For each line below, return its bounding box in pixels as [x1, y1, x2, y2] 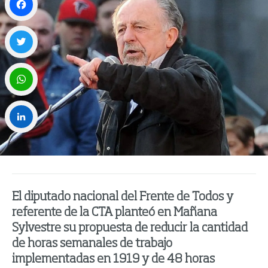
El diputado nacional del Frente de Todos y [12, 191, 233, 204]
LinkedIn [5, 138, 39, 147]
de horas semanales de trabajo [12, 238, 172, 251]
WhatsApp [5, 100, 45, 109]
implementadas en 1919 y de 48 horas [12, 254, 215, 266]
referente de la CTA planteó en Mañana [12, 207, 217, 220]
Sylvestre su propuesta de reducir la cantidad [12, 223, 248, 235]
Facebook [5, 26, 41, 35]
